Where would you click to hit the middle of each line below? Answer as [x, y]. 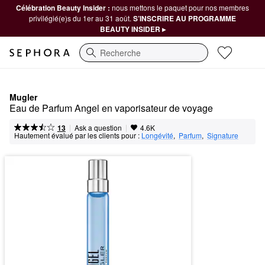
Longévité [157, 135]
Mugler [23, 97]
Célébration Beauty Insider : [64, 8]
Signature [223, 135]
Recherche [100, 58]
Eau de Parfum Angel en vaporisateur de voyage [111, 108]
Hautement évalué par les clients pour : [77, 135]
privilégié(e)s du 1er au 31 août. [81, 18]
